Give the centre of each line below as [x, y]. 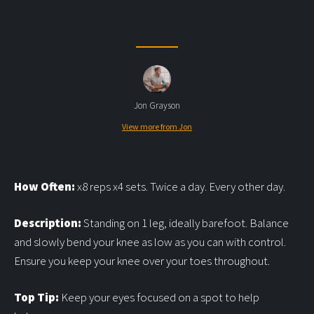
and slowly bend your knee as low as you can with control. [150, 242]
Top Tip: [36, 297]
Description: [48, 223]
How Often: [45, 186]
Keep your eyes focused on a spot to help [159, 297]
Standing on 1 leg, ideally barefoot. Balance [185, 223]
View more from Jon [157, 127]
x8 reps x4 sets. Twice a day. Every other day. [180, 186]
